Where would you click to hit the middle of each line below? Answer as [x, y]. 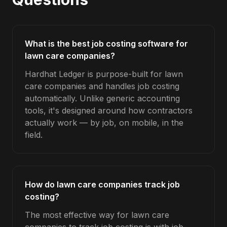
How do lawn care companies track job [102, 184]
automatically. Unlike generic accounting [102, 98]
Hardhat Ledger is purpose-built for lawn [104, 74]
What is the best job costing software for [106, 44]
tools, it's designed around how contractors [109, 110]
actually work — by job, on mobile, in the [104, 123]
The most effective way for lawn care [97, 215]
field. [34, 135]
